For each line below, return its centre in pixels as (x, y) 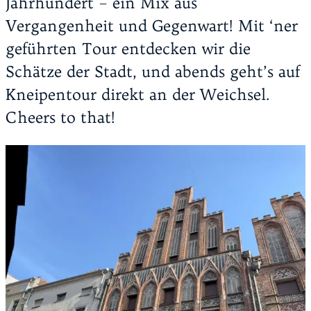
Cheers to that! (60, 118)
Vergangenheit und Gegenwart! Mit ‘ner (152, 26)
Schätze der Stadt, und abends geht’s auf (153, 72)
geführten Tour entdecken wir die (128, 49)
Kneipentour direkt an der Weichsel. (138, 95)
